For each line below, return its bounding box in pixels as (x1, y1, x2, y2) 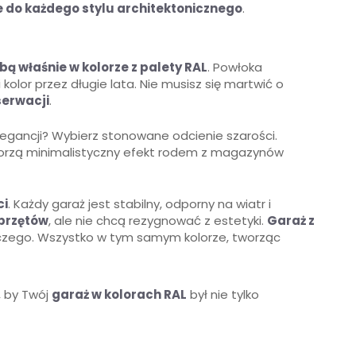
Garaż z (267, 212, 315, 230)
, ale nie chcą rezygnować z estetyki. (48, 212, 267, 230)
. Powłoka (207, 59, 262, 76)
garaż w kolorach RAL (52, 286, 187, 304)
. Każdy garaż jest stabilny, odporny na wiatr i (8, 195, 271, 213)
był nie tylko (187, 286, 259, 304)
